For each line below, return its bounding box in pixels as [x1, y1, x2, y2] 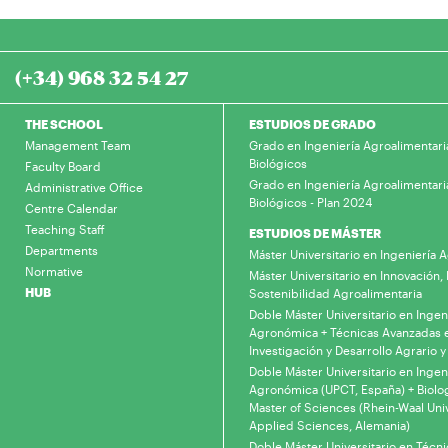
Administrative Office [25, 180, 143, 194]
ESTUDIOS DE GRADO [249, 117, 376, 131]
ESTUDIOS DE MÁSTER [249, 226, 381, 240]
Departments [25, 243, 98, 257]
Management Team [25, 138, 131, 152]
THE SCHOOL [25, 117, 103, 131]
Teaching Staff [25, 222, 105, 236]
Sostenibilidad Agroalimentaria [249, 286, 422, 300]
